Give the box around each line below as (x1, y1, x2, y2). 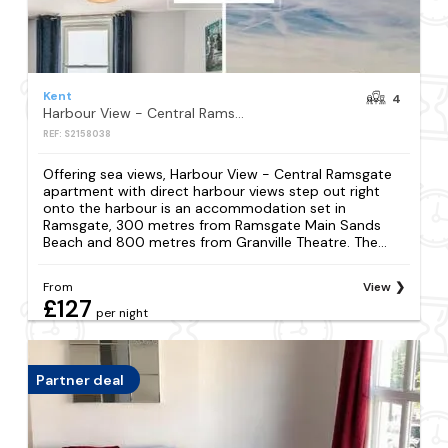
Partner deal (36, 370, 125, 389)
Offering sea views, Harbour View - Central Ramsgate (43, 165, 393, 184)
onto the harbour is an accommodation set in (43, 199, 347, 218)
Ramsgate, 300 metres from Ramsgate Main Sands (43, 216, 382, 235)
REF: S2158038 (43, 127, 112, 140)
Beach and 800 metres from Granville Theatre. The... (43, 233, 388, 252)
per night (96, 305, 149, 322)
